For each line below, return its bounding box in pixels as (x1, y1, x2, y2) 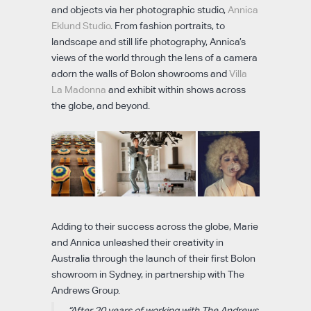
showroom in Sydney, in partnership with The (51, 269, 244, 280)
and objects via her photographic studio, (51, 3, 228, 15)
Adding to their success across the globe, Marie (51, 221, 258, 233)
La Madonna (51, 83, 106, 95)
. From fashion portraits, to (110, 19, 225, 31)
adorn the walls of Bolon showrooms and (51, 67, 229, 79)
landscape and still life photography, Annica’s (51, 35, 246, 47)
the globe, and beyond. (51, 99, 150, 111)
